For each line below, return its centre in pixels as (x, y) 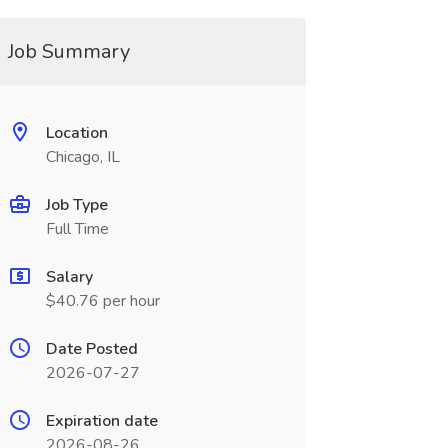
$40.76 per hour (102, 301)
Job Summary (68, 51)
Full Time (77, 229)
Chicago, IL (82, 157)
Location (76, 133)
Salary (69, 277)
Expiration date (101, 421)
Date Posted (91, 349)
